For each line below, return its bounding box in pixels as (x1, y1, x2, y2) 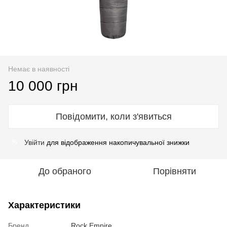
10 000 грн (8, 78, 78, 94)
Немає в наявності (8, 64, 69, 73)
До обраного (39, 166, 91, 176)
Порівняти (153, 166, 196, 176)
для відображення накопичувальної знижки (45, 138, 190, 146)
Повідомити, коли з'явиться (55, 111, 172, 122)
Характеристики (8, 200, 81, 210)
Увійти (24, 138, 45, 146)
